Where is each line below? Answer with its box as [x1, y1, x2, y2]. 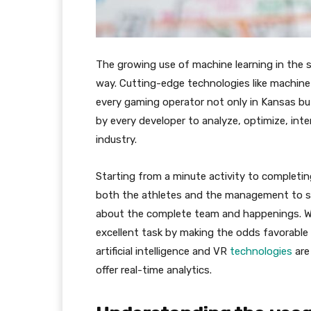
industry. [96, 133, 137, 146]
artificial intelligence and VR [96, 245, 230, 258]
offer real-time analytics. [96, 264, 212, 276]
